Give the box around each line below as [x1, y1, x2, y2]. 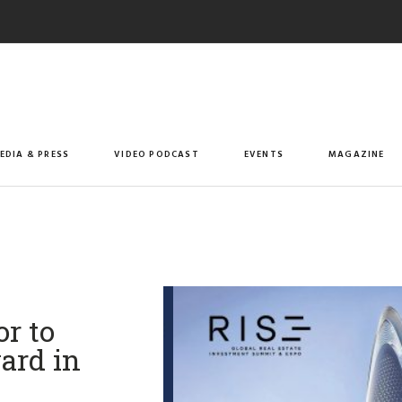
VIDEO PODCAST [114, 146, 199, 161]
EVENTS [243, 146, 284, 161]
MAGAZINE [328, 146, 385, 161]
